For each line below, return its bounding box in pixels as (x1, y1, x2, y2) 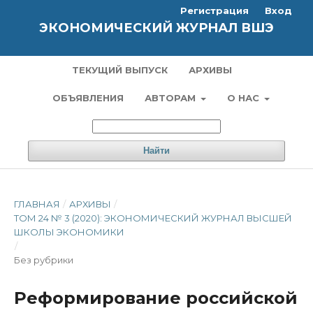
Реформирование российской (14, 288, 298, 308)
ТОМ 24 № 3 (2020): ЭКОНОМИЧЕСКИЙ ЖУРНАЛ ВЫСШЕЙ (14, 212, 292, 224)
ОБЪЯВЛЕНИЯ (52, 92, 124, 103)
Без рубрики (14, 254, 73, 265)
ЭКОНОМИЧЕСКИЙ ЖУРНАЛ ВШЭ (39, 20, 274, 36)
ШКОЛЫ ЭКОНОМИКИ (14, 226, 124, 238)
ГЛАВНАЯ (14, 198, 60, 210)
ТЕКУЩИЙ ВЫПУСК (72, 64, 168, 75)
